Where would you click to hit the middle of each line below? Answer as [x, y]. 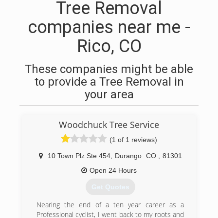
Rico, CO [109, 46]
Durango [128, 156]
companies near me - [109, 27]
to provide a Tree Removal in [109, 82]
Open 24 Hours [113, 170]
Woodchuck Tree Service [109, 125]
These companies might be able [109, 69]
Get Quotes [110, 187]
